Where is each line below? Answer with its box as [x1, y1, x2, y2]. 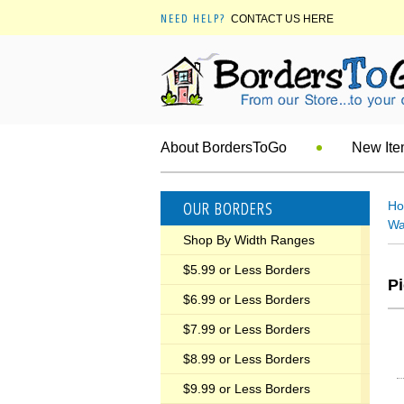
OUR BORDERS [183, 197, 273, 220]
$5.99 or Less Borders [183, 262, 310, 277]
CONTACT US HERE [231, 13, 334, 25]
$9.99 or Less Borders [183, 381, 310, 396]
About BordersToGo [161, 140, 287, 155]
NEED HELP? [161, 10, 225, 26]
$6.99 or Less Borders [183, 292, 310, 307]
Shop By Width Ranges [183, 233, 315, 247]
